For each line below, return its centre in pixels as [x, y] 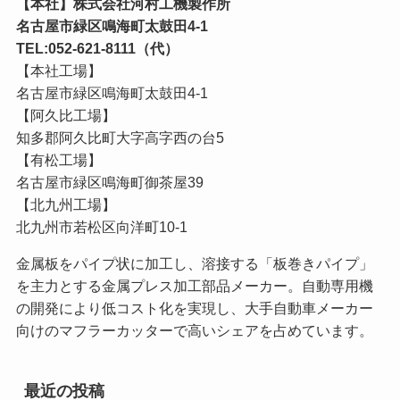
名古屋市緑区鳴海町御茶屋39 [109, 182]
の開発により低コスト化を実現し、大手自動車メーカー [194, 308]
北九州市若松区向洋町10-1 [101, 226]
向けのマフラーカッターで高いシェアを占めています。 [194, 330]
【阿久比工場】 [66, 115]
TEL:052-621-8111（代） [97, 48]
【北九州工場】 [66, 204]
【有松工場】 [58, 159]
